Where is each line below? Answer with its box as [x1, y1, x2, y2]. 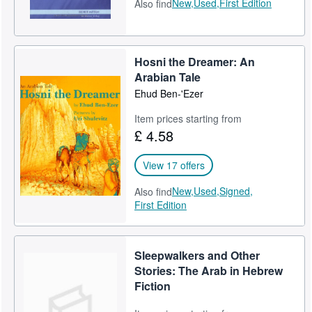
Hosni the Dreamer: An [134, 54, 256, 70]
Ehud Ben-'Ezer [134, 86, 204, 100]
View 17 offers [143, 158, 205, 172]
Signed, [219, 184, 253, 198]
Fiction [134, 277, 171, 294]
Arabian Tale [134, 69, 201, 85]
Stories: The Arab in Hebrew [134, 262, 283, 279]
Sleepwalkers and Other [134, 247, 260, 263]
